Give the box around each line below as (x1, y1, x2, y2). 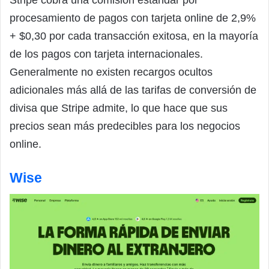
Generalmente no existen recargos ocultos (10, 65, 213, 78)
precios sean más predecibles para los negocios (10, 119, 240, 132)
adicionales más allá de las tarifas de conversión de (10, 83, 256, 96)
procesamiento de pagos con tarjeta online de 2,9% (10, 11, 256, 24)
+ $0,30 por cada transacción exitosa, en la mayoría (10, 29, 258, 42)
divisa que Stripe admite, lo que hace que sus (10, 101, 228, 114)
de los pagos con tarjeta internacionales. (10, 47, 203, 60)
